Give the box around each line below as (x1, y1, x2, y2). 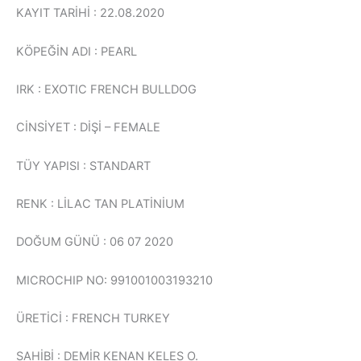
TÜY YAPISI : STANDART (16, 158, 151, 173)
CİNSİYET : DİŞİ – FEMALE (16, 120, 160, 135)
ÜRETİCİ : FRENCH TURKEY (16, 311, 170, 326)
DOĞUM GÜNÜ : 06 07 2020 (16, 234, 173, 250)
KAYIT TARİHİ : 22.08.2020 (16, 6, 164, 21)
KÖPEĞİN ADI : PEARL (16, 44, 137, 59)
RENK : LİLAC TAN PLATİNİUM (16, 197, 185, 212)
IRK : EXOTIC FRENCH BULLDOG (16, 82, 197, 98)
